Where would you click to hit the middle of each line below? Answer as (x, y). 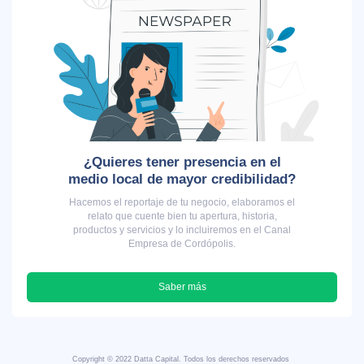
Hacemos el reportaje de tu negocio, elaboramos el (182, 201)
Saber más (182, 286)
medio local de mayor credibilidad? (182, 178)
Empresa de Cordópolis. (182, 243)
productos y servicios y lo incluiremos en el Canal (182, 229)
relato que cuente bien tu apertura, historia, (182, 215)
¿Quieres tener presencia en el (182, 161)
